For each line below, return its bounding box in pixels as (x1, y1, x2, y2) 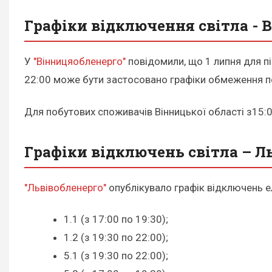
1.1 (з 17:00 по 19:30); (64, 212, 168, 225)
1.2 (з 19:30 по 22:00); (64, 231, 168, 243)
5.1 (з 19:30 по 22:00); (64, 249, 168, 262)
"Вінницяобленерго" (33, 55, 126, 68)
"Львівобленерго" (24, 181, 106, 194)
